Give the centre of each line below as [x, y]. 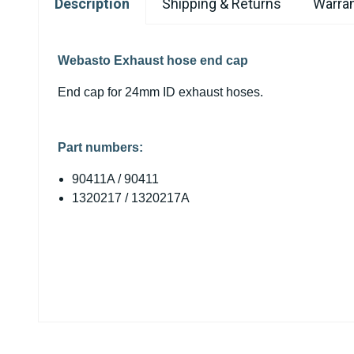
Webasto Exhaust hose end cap [154, 60]
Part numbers [98, 147]
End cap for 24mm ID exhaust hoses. [160, 92]
